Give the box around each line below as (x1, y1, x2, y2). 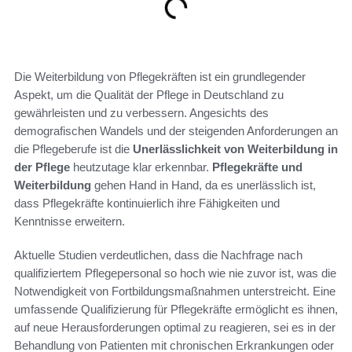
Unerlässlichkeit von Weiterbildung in (133, 141, 338, 156)
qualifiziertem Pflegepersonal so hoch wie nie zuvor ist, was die (14, 266, 336, 280)
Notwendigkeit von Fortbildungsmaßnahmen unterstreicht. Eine (14, 284, 335, 298)
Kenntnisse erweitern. (14, 214, 125, 228)
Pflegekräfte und (212, 159, 302, 174)
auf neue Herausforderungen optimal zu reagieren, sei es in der (14, 320, 335, 334)
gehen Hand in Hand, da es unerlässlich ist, (91, 178, 316, 192)
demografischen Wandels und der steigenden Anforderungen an (14, 123, 338, 137)
